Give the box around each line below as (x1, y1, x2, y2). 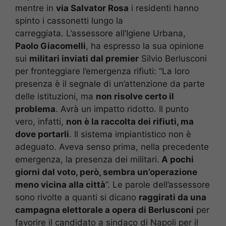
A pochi (159, 154, 194, 165)
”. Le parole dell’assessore (105, 180, 210, 190)
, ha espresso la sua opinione (86, 41, 204, 51)
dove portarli (15, 129, 69, 140)
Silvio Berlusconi (139, 53, 207, 64)
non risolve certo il (96, 91, 174, 102)
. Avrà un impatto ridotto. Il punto (55, 104, 189, 115)
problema (15, 104, 55, 115)
